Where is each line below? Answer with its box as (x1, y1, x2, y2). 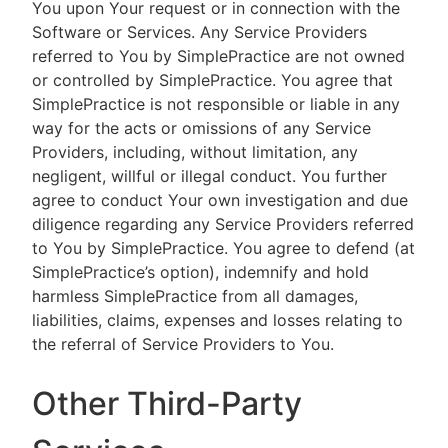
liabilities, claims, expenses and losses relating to (32, 310, 403, 330)
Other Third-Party (32, 384, 302, 423)
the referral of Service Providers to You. (32, 334, 339, 354)
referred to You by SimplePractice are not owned (32, 46, 405, 66)
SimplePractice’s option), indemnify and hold (32, 262, 369, 282)
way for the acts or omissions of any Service (32, 118, 371, 138)
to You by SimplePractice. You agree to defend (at (32, 238, 415, 258)
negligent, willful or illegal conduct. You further (32, 166, 387, 186)
